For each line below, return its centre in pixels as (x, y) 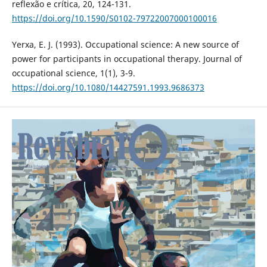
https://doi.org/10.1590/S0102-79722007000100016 (114, 18)
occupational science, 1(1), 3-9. (73, 73)
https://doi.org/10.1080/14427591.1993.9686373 (108, 88)
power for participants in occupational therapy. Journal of (127, 59)
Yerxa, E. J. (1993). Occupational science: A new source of (125, 45)
